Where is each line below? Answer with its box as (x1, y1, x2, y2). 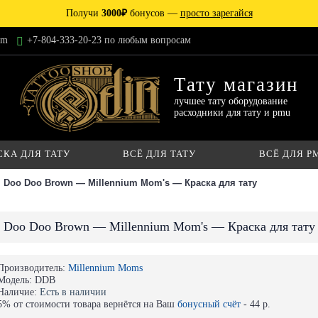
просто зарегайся (180, 8, 253, 18)
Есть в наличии (40, 287, 106, 297)
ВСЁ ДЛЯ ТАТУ (122, 148, 196, 159)
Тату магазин (174, 74, 299, 95)
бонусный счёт (177, 299, 241, 309)
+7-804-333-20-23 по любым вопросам (27, 35, 191, 46)
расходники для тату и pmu (174, 107, 291, 118)
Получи (65, 8, 102, 18)
